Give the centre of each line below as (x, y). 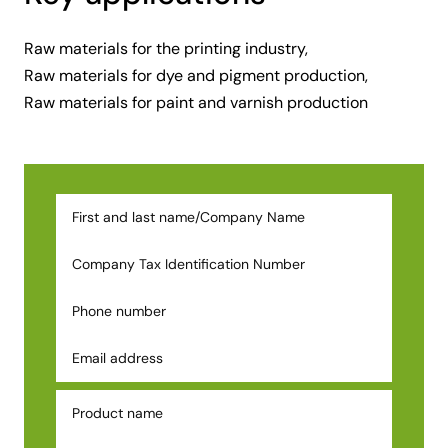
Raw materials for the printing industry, (166, 48)
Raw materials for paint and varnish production (196, 102)
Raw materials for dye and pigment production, (196, 75)
